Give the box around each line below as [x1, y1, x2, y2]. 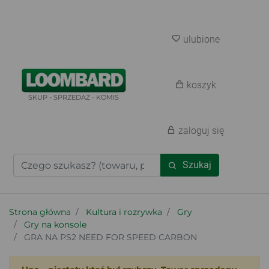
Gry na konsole [24, 219, 86, 230]
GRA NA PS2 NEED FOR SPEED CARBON [24, 232, 197, 243]
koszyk [186, 79, 216, 91]
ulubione [183, 34, 220, 45]
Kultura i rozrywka [86, 207, 162, 217]
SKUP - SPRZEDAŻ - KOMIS [28, 92, 119, 101]
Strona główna [9, 207, 71, 217]
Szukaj [182, 159, 211, 171]
